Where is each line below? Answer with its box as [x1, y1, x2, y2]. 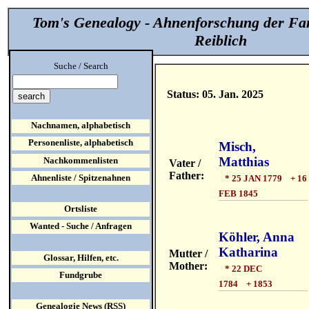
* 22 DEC [218, 263, 262, 274]
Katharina [218, 245, 278, 259]
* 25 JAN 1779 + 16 [218, 173, 307, 183]
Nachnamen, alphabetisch [31, 121, 131, 131]
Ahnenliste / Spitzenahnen [31, 172, 131, 183]
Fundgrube [59, 270, 103, 280]
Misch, [218, 139, 256, 154]
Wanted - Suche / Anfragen [30, 221, 132, 232]
